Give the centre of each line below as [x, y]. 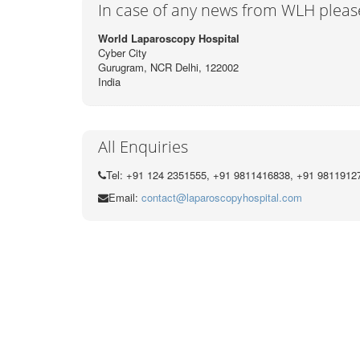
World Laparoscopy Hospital [169, 38]
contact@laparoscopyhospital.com [222, 197]
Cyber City [123, 52]
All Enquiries [143, 146]
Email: [125, 197]
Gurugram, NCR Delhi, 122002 [168, 67]
